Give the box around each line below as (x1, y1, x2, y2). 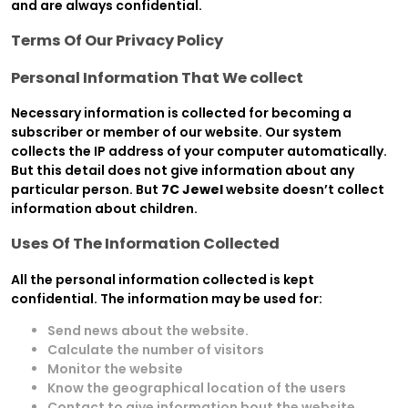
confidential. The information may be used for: (11, 289, 322, 308)
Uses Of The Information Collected (11, 233, 280, 255)
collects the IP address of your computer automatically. (11, 141, 387, 160)
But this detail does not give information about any (11, 160, 354, 179)
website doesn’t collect (223, 179, 384, 199)
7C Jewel (161, 179, 223, 199)
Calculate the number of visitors (47, 340, 264, 359)
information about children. (11, 199, 198, 218)
